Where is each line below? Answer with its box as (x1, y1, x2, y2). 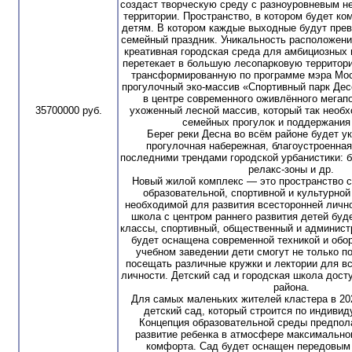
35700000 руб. (35, 104, 102, 116)
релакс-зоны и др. (248, 163, 334, 175)
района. (273, 280, 310, 293)
